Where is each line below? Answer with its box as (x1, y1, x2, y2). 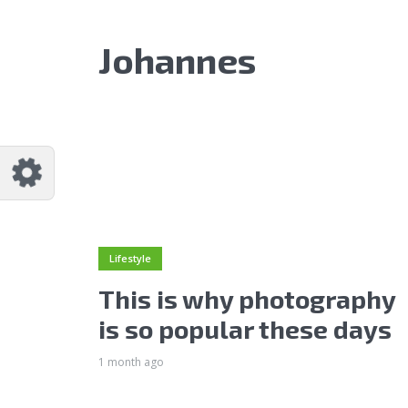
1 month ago (98, 353, 164, 370)
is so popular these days (98, 312, 392, 344)
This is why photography (98, 282, 395, 314)
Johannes (98, 37, 256, 81)
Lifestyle (109, 251, 151, 266)
